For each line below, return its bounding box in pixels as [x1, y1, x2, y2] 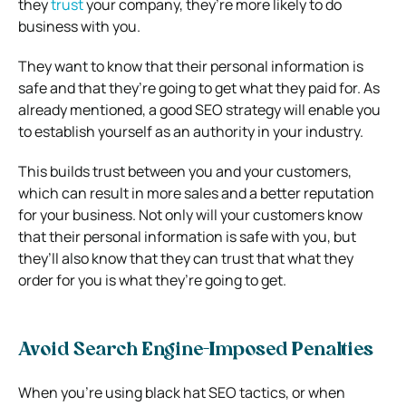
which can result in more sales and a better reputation [18, 182, 374, 203]
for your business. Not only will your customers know [18, 204, 362, 225]
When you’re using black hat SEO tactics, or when [18, 382, 345, 402]
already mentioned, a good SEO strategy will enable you [18, 99, 381, 120]
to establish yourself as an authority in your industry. [18, 121, 363, 141]
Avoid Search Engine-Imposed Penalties [18, 341, 373, 360]
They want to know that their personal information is [18, 55, 363, 76]
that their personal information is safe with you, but [18, 226, 356, 246]
